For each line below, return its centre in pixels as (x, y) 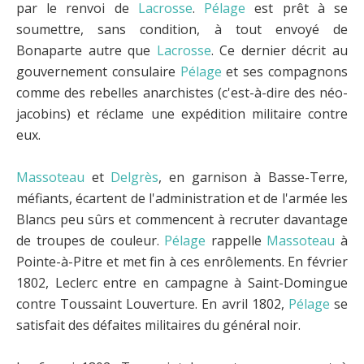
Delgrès (135, 177)
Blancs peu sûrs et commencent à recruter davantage (182, 219)
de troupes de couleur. (91, 240)
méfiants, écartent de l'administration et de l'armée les (182, 198)
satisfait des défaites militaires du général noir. (158, 325)
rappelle (236, 240)
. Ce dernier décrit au (279, 50)
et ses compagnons (285, 71)
